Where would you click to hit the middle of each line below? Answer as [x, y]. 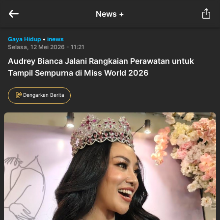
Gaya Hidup [25, 39]
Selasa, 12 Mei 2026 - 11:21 [46, 47]
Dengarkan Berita [44, 95]
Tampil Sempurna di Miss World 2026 [78, 73]
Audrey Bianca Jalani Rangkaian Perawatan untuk [101, 61]
